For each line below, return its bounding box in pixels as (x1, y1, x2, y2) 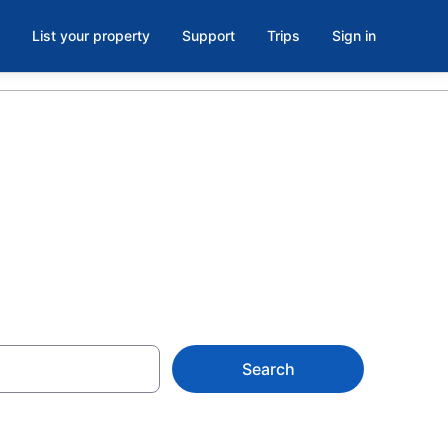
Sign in (332, 27, 376, 44)
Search (241, 359, 295, 379)
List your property (32, 27, 150, 44)
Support (182, 27, 235, 44)
